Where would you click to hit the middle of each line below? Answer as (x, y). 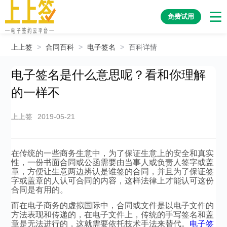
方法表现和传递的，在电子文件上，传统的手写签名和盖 (113, 215)
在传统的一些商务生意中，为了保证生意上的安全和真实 (113, 153)
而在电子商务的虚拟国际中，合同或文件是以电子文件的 (113, 205)
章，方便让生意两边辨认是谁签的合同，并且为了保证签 (113, 172)
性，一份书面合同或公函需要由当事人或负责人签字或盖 (113, 162)
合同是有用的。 (40, 190)
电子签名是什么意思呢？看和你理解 (109, 75)
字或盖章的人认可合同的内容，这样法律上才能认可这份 (113, 181)
